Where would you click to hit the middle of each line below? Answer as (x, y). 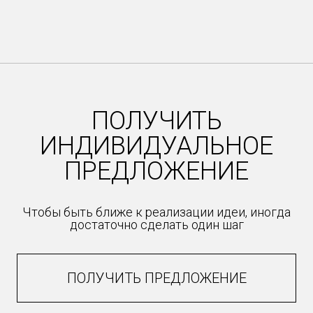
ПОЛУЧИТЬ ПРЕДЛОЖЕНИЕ (156, 278)
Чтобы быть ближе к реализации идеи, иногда (156, 212)
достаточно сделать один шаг (156, 225)
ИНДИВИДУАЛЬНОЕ (156, 146)
